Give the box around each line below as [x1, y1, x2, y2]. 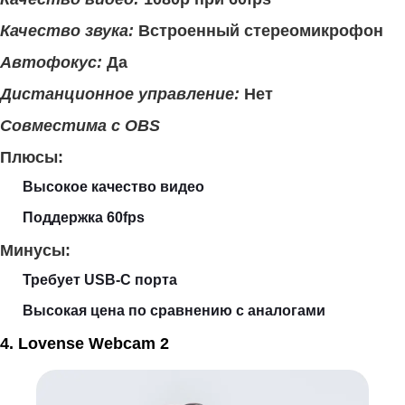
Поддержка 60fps [23, 209, 145, 225]
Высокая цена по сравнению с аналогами [23, 302, 325, 318]
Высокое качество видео [23, 178, 204, 194]
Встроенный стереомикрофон [134, 21, 383, 40]
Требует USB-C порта [23, 271, 177, 287]
